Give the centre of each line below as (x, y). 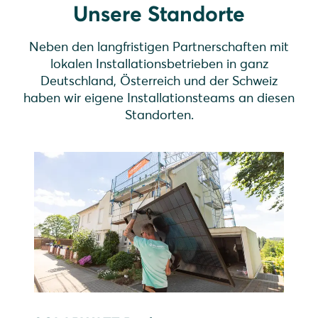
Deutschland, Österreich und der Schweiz (159, 81)
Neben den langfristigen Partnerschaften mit (159, 46)
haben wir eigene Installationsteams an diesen (159, 98)
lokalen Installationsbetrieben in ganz (159, 64)
